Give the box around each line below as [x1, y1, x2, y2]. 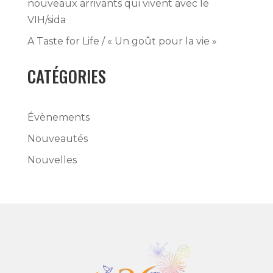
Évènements [27, 111, 90, 123]
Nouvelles [27, 154, 77, 166]
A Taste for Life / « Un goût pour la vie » [27, 35, 217, 47]
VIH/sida [27, 13, 66, 26]
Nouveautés [27, 132, 88, 144]
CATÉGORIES [27, 63, 106, 88]
